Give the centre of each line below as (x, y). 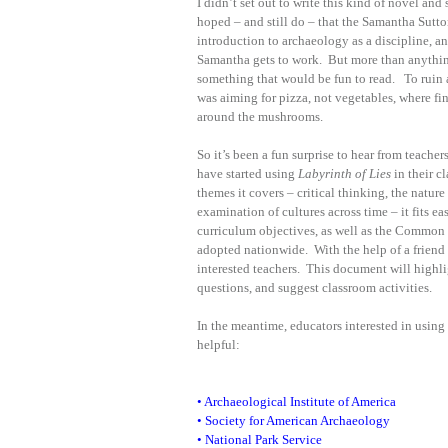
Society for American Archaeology (297, 420)
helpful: (218, 344)
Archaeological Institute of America (300, 401)
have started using (247, 173)
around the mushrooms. (260, 116)
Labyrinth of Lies (344, 173)
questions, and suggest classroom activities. (314, 287)
